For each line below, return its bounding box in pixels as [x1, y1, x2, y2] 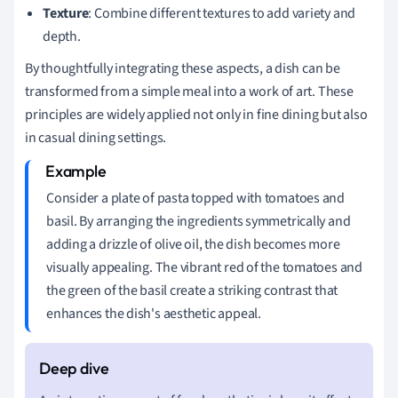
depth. [43, 26, 81, 46]
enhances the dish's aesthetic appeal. [46, 303, 261, 323]
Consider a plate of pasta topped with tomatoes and [46, 187, 345, 208]
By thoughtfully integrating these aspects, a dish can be [25, 58, 340, 78]
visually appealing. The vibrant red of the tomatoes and [46, 257, 362, 277]
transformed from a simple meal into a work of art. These [25, 81, 354, 101]
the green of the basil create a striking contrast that [46, 280, 338, 300]
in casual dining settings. [25, 127, 167, 147]
